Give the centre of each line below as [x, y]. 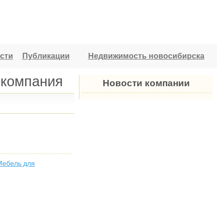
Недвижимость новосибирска [146, 56]
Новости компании [146, 83]
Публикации [46, 56]
